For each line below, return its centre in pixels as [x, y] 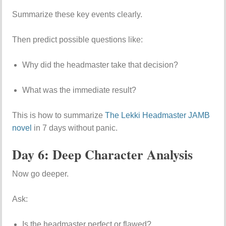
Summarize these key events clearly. [77, 14]
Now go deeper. [41, 174]
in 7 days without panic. [75, 128]
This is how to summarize [59, 115]
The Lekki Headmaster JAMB [158, 115]
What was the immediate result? [79, 90]
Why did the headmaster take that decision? [100, 65]
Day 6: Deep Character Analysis [103, 154]
